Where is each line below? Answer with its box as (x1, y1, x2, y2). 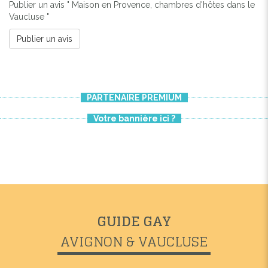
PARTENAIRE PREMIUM (86, 92, 182, 102)
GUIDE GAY (97, 209, 171, 233)
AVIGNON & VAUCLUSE (60, 229, 208, 254)
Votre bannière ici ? (93, 113, 175, 123)
